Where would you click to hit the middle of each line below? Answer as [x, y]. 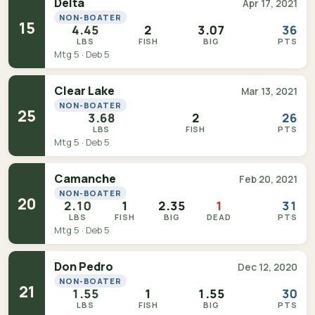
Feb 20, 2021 [268, 179]
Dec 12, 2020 [268, 267]
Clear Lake [84, 91]
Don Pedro [84, 266]
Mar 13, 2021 [269, 91]
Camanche [85, 179]
